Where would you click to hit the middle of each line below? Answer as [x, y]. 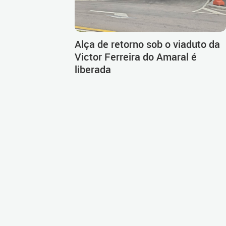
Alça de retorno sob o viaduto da [147, 44]
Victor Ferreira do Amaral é [136, 56]
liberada [93, 69]
